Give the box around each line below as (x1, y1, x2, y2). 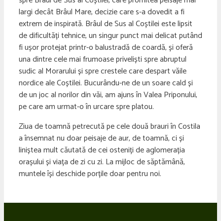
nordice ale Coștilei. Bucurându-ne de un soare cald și (19, 76, 193, 90)
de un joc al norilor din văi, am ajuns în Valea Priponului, (19, 88, 197, 102)
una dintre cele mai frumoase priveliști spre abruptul (19, 52, 186, 66)
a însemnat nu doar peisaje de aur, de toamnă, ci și (19, 131, 184, 145)
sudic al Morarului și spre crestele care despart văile (19, 64, 186, 78)
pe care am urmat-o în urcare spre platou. (19, 100, 154, 113)
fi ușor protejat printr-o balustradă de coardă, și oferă (19, 40, 193, 54)
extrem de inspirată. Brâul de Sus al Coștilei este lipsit (19, 17, 192, 31)
